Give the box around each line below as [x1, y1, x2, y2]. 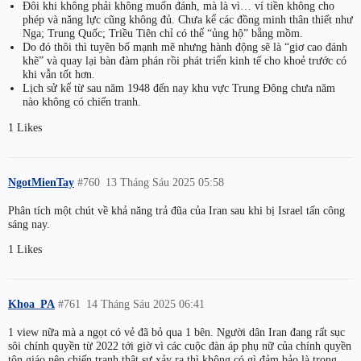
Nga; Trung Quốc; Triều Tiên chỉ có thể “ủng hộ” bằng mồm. [22, 27, 303, 40]
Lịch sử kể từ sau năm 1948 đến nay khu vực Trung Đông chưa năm [22, 81, 335, 95]
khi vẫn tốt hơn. [22, 68, 95, 81]
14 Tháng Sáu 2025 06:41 [86, 297, 205, 310]
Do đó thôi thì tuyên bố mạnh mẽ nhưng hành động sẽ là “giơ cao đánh [22, 40, 347, 54]
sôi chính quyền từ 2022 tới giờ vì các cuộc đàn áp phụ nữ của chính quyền [8, 338, 351, 352]
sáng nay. [8, 217, 50, 230]
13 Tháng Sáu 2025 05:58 [106, 175, 225, 189]
